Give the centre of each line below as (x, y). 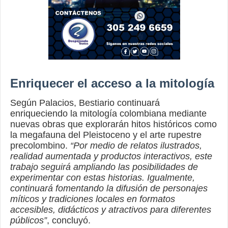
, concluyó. (69, 221)
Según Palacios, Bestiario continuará (85, 103)
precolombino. (40, 146)
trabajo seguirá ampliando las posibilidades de (104, 167)
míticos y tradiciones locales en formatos (93, 199)
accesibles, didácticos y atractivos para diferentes (111, 210)
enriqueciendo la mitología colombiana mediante (108, 114)
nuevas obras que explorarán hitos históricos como (113, 124)
